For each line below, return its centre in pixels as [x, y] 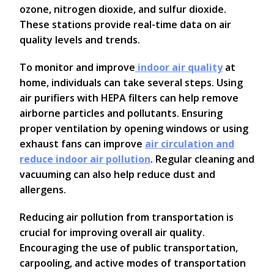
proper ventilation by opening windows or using [134, 129]
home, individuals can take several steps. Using [131, 83]
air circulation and [190, 144]
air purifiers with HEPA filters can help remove [129, 98]
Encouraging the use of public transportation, [129, 248]
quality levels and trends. [80, 40]
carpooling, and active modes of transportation [133, 263]
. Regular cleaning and [202, 159]
